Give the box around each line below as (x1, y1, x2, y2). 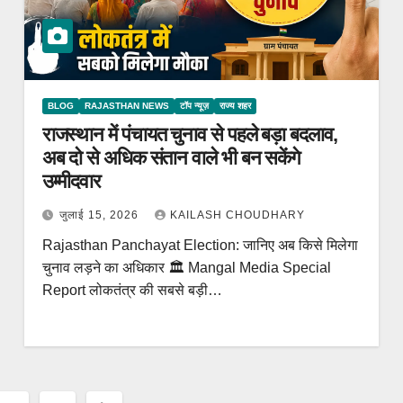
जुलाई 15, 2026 (58, 209, 142, 221)
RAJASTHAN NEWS (84, 101, 169, 111)
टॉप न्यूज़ (179, 101, 209, 111)
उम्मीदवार (41, 170, 102, 193)
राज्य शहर (219, 101, 251, 111)
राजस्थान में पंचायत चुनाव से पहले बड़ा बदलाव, (41, 123, 337, 146)
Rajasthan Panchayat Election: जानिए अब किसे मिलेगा (41, 237, 358, 253)
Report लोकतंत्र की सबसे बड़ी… (41, 282, 222, 298)
